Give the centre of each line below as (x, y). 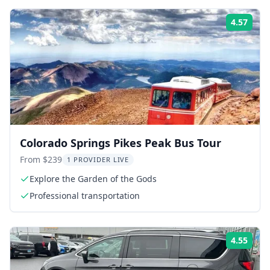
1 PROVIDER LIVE (98, 159)
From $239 (41, 159)
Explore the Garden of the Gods (93, 178)
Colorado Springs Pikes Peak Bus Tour (121, 143)
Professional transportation (85, 195)
